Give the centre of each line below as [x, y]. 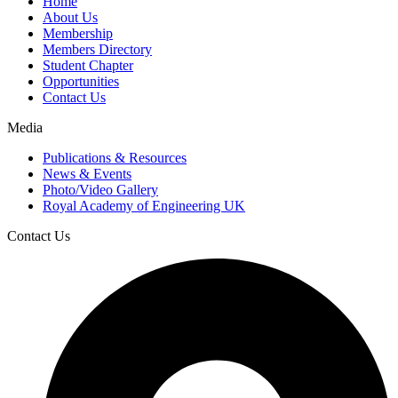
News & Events [87, 174]
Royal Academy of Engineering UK [144, 206]
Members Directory [97, 50]
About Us [70, 18]
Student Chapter [88, 66]
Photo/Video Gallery [100, 190]
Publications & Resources [115, 158]
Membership [78, 34]
